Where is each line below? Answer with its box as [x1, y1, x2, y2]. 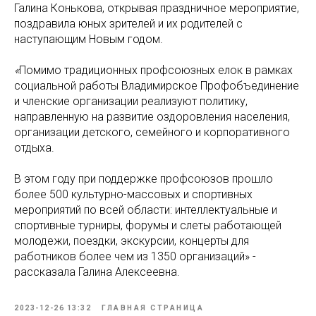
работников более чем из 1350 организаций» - [14, 250, 256, 263]
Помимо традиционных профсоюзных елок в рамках [19, 63, 293, 77]
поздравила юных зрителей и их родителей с [14, 17, 243, 30]
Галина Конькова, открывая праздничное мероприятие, [14, 1, 299, 15]
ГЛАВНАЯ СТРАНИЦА [102, 304, 204, 312]
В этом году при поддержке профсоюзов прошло [14, 172, 273, 186]
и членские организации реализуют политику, [14, 95, 248, 108]
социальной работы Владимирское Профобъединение [14, 79, 299, 92]
